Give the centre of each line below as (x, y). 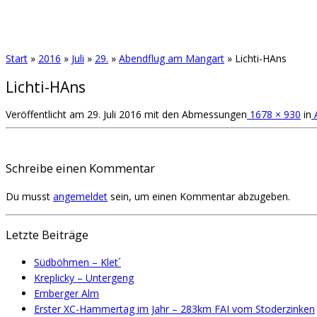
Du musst (29, 196)
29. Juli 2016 (114, 115)
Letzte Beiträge (47, 235)
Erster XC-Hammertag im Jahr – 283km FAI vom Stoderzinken (174, 309)
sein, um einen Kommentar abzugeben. (199, 196)
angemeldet (80, 196)
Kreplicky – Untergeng (84, 277)
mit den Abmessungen (194, 115)
